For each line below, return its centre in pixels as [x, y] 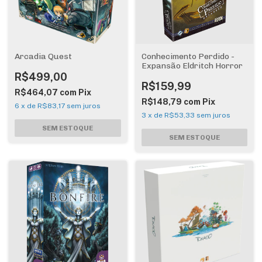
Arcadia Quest [43, 56]
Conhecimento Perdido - [188, 56]
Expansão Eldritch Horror [192, 66]
